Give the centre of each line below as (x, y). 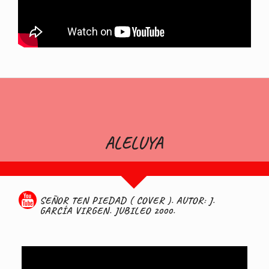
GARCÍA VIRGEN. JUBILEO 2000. (107, 210)
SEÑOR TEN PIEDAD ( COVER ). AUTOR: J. (127, 200)
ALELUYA (134, 142)
